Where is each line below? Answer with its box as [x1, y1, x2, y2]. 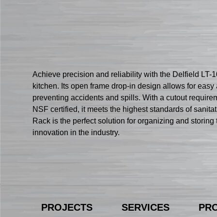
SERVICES [122, 201, 170, 213]
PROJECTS [41, 201, 93, 213]
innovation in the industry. [32, 128, 120, 137]
